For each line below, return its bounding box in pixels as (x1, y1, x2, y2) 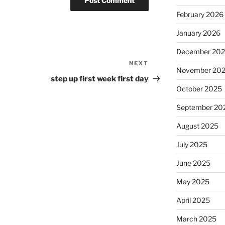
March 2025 (176, 214, 216, 223)
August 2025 (176, 121, 218, 130)
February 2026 (176, 10, 223, 19)
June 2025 (176, 158, 210, 167)
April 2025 (176, 195, 210, 204)
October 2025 (176, 84, 222, 93)
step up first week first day (51, 74, 149, 84)
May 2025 (176, 177, 209, 186)
